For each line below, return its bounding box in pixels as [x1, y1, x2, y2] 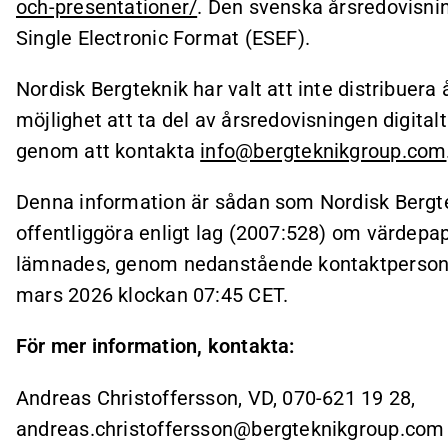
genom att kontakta [16, 138, 201, 163]
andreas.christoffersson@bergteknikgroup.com [16, 416, 445, 441]
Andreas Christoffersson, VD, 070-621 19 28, [16, 385, 416, 410]
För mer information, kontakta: [16, 334, 295, 359]
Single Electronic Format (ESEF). [16, 25, 311, 50]
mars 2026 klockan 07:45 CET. [16, 283, 289, 307]
